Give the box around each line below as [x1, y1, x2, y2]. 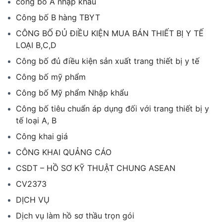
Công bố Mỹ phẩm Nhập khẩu [16, 88, 128, 98]
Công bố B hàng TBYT [16, 12, 100, 23]
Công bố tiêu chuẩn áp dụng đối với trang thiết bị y [16, 104, 209, 114]
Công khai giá [16, 131, 68, 142]
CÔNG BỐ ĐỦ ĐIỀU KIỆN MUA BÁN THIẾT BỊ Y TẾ [16, 28, 204, 39]
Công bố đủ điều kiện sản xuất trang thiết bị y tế [16, 56, 199, 66]
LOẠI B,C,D [16, 40, 56, 51]
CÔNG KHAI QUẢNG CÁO [16, 147, 111, 158]
